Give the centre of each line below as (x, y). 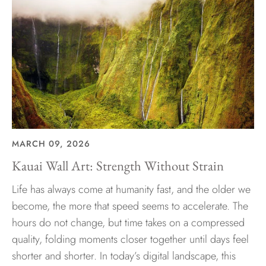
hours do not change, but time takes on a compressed (128, 222)
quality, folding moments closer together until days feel (130, 239)
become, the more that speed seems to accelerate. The (130, 206)
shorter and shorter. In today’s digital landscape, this (124, 256)
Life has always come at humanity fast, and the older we (131, 189)
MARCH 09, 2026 (51, 143)
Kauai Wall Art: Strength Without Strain (118, 165)
